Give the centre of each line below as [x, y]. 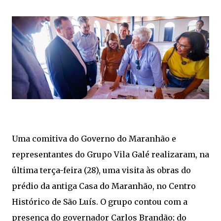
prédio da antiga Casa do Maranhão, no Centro [104, 186]
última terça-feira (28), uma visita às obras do [101, 170]
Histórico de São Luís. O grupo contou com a [100, 202]
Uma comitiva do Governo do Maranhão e [94, 138]
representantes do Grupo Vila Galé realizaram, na [110, 154]
